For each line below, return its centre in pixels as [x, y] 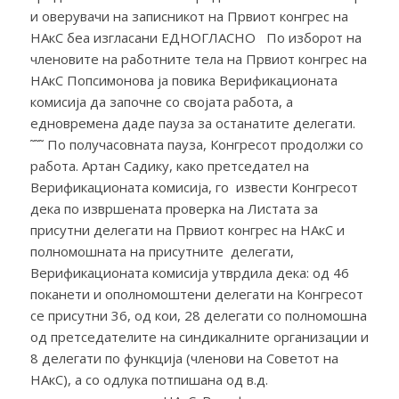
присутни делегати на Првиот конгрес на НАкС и [187, 229]
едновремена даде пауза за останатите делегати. [192, 122]
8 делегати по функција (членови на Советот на [184, 358]
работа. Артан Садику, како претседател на [169, 165]
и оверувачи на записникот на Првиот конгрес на [189, 16]
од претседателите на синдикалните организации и [199, 336]
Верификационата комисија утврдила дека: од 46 [189, 272]
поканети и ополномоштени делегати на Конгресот [196, 293]
